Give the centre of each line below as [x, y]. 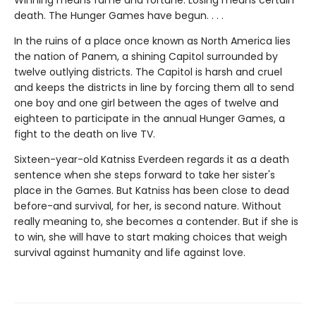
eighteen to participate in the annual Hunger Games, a [150, 118]
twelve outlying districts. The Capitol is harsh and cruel [148, 72]
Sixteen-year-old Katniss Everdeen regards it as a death [152, 159]
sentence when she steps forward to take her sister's [145, 175]
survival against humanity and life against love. [130, 252]
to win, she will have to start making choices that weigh [151, 237]
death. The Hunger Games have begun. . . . [119, 15]
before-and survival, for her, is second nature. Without [148, 206]
